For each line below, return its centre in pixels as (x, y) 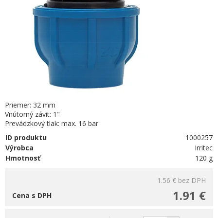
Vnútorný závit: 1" (32, 114)
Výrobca (19, 148)
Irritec (204, 148)
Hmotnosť (23, 158)
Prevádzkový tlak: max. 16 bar (52, 123)
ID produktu (26, 137)
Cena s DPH (32, 195)
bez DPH (192, 180)
